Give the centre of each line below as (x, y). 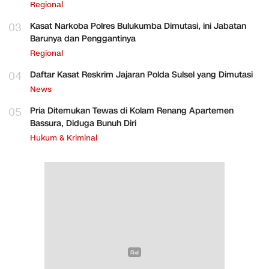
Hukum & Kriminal (64, 138)
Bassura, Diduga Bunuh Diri (83, 123)
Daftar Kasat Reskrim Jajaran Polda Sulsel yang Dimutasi (141, 74)
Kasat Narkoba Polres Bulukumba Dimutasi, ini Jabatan (138, 26)
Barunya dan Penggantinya (83, 38)
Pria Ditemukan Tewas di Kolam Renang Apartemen (132, 110)
